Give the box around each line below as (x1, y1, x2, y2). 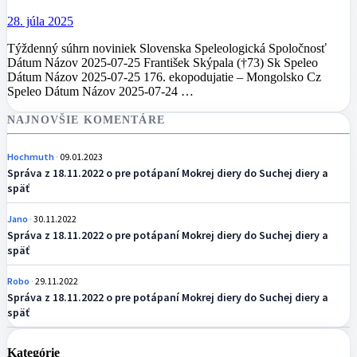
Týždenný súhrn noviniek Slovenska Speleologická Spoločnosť (7, 41, 327, 55)
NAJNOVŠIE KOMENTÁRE (7, 112, 165, 126)
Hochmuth (7, 150, 56, 163)
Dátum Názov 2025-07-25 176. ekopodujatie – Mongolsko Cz (7, 69, 321, 84)
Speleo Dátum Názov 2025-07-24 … (7, 84, 194, 98)
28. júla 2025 (7, 14, 73, 28)
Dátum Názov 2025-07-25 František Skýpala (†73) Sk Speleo (7, 55, 318, 69)
